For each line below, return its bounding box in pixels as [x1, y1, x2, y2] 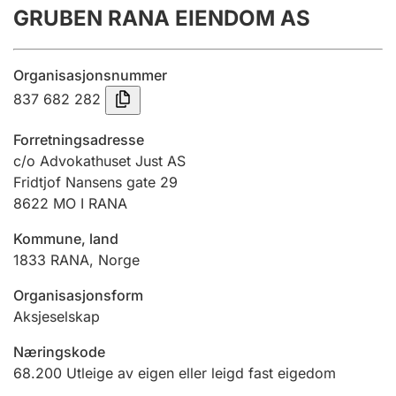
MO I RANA [53, 194, 127, 212]
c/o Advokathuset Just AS [13, 152, 186, 170]
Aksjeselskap [13, 308, 100, 325]
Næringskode [13, 343, 105, 361]
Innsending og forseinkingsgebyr [30, 42, 242, 60]
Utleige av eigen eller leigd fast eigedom [66, 364, 336, 382]
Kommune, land [13, 230, 118, 247]
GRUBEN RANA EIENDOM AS [13, 5, 310, 31]
